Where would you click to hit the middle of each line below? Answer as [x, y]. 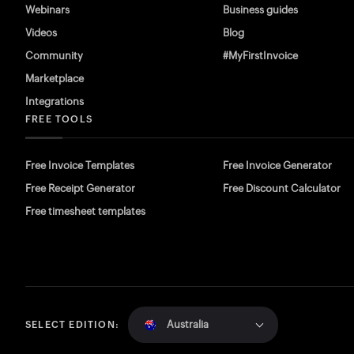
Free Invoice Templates [80, 166]
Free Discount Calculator [282, 188]
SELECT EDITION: [72, 325]
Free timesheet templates [85, 211]
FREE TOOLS [59, 119]
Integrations [55, 102]
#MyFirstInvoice [260, 56]
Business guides [260, 10]
